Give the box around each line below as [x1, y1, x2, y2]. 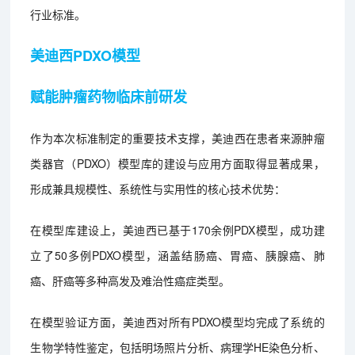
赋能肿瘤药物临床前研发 [30, 86, 188, 107]
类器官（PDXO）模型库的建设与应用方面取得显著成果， [30, 155, 325, 171]
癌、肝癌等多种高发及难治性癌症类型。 [30, 272, 231, 288]
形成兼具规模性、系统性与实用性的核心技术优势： [30, 180, 286, 197]
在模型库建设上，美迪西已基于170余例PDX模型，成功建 [30, 221, 325, 238]
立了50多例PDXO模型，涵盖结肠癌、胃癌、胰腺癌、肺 [30, 246, 325, 263]
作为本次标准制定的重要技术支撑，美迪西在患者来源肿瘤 [30, 129, 325, 146]
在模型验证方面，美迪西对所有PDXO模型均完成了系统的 [30, 313, 325, 330]
